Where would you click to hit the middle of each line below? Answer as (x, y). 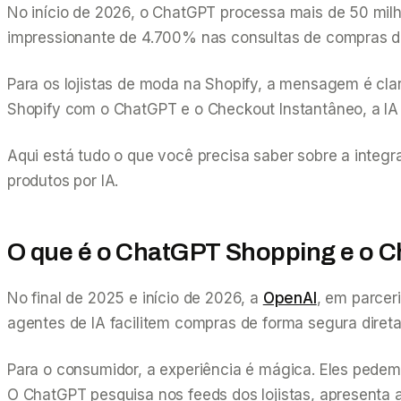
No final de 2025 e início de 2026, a (135, 298)
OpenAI (290, 298)
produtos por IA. (63, 180)
